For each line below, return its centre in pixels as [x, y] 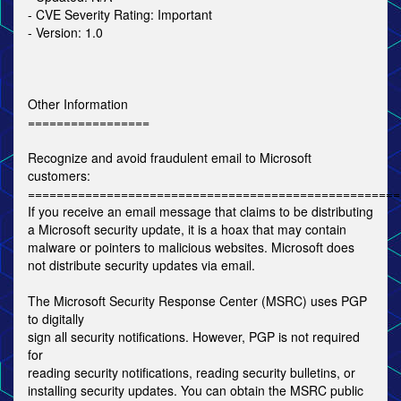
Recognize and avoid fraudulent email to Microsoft [170, 158]
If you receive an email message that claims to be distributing [200, 211]
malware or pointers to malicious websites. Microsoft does [191, 247]
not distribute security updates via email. [141, 265]
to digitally [56, 319]
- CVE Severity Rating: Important [120, 14]
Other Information [78, 104]
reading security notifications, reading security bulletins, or [192, 372]
